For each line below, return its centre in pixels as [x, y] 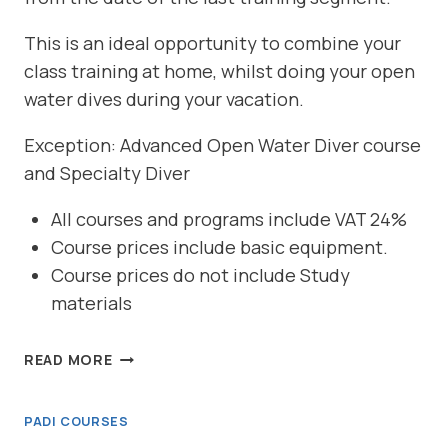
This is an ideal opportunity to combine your [212, 43]
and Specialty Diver [107, 173]
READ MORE [68, 360]
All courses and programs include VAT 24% [229, 219]
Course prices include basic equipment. [219, 247]
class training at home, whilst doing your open [219, 71]
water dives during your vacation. [164, 99]
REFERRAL [149, 355]
